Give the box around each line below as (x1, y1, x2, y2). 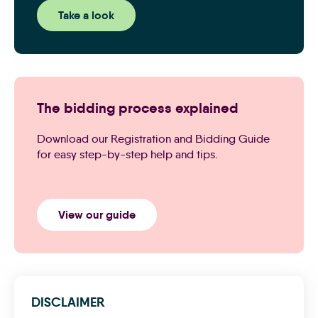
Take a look (58, 7, 114, 23)
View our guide (58, 207, 136, 222)
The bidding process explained (37, 98, 238, 117)
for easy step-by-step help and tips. (37, 147, 218, 161)
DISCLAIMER (31, 293, 104, 310)
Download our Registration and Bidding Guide (37, 131, 270, 146)
